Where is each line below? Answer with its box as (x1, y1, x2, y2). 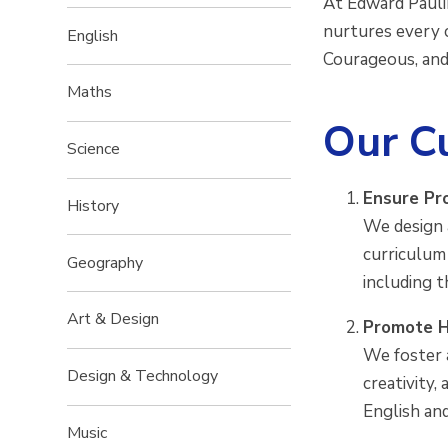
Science (67, 138, 121, 161)
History (67, 194, 120, 217)
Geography (67, 251, 144, 274)
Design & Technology (67, 365, 219, 388)
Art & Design (67, 308, 160, 331)
